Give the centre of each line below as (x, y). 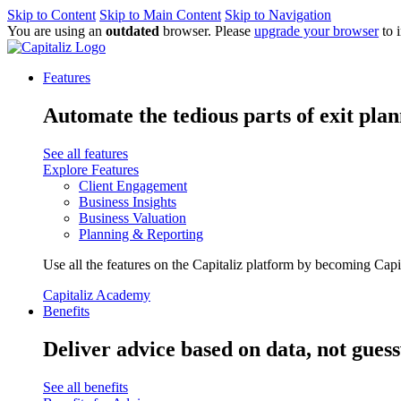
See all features (85, 153)
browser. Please (207, 31)
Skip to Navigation (278, 15)
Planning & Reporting (141, 234)
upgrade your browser (316, 31)
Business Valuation (132, 218)
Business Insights (128, 201)
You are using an (56, 31)
